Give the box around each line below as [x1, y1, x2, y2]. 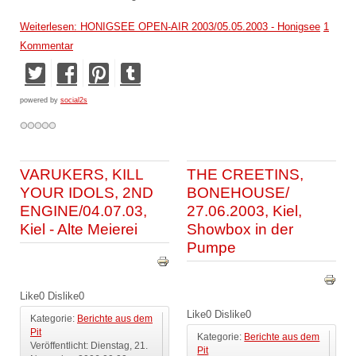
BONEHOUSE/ [187, 184, 290, 202]
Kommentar [20, 40, 73, 52]
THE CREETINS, [187, 166, 304, 184]
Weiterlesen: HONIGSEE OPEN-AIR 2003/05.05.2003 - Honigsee [20, 21, 320, 33]
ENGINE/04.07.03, [20, 203, 147, 220]
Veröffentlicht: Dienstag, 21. [30, 341, 148, 351]
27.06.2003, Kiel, [187, 203, 303, 220]
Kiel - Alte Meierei [20, 221, 137, 238]
